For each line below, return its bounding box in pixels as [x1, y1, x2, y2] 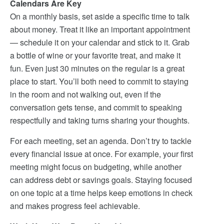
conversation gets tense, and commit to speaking [10, 101, 182, 113]
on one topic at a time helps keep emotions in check [10, 187, 192, 198]
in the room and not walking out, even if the [10, 88, 161, 100]
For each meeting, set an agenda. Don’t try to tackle [10, 135, 191, 146]
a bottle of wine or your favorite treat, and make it [10, 49, 180, 61]
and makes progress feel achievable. [10, 200, 140, 211]
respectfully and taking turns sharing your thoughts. [10, 114, 189, 126]
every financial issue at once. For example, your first [10, 148, 193, 159]
